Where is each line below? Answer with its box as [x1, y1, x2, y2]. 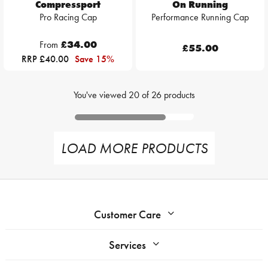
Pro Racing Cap [39, 11, 97, 24]
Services [109, 237, 146, 253]
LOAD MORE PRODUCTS [60, 139, 208, 158]
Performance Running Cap [151, 11, 249, 24]
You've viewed [73, 89, 129, 102]
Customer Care [94, 207, 161, 223]
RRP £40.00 [22, 53, 71, 66]
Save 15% [75, 53, 114, 66]
